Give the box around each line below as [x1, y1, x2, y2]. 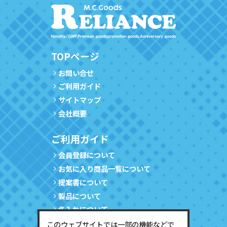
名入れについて [58, 204, 108, 215]
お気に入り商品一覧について [58, 163, 150, 174]
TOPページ [51, 49, 99, 63]
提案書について [58, 176, 108, 187]
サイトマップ [58, 94, 101, 105]
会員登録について [58, 149, 115, 161]
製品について [58, 190, 101, 201]
